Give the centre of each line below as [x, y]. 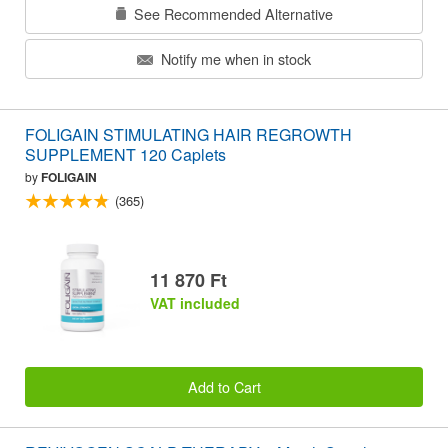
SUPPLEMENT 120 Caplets [125, 155]
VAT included [195, 302]
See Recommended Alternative [231, 13]
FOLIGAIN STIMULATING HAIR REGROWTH [188, 135]
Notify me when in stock [234, 59]
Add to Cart [224, 386]
